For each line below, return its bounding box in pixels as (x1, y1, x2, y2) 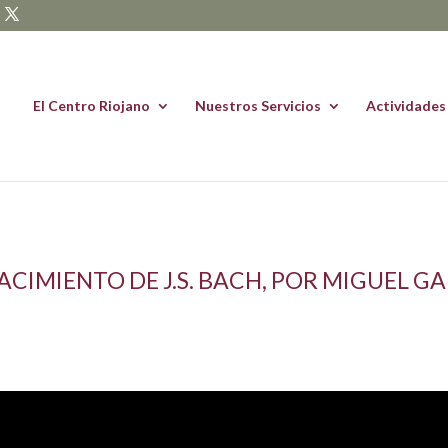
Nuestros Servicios (195, 97, 321, 114)
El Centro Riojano (33, 97, 150, 114)
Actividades (366, 97, 446, 114)
